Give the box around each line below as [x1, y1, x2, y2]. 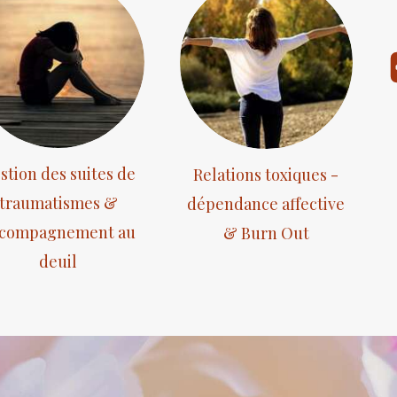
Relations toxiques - [193, 163, 339, 185]
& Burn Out [222, 222, 309, 244]
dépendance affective [187, 192, 346, 214]
